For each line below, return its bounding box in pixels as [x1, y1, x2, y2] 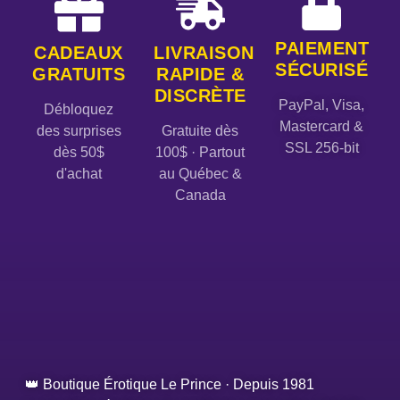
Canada [174, 187, 226, 203]
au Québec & [158, 165, 242, 181]
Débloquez [44, 101, 113, 117]
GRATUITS [32, 63, 125, 84]
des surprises [36, 122, 121, 138]
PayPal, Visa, [279, 96, 364, 112]
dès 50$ [53, 144, 104, 160]
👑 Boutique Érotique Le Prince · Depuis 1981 [25, 376, 314, 392]
